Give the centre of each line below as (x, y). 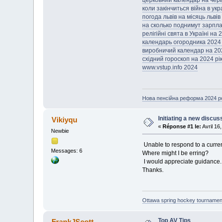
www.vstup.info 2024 (170, 68)
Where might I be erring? (176, 153)
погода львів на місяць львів (181, 17)
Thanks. (153, 170)
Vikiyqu (64, 119)
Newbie (60, 131)
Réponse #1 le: (182, 126)
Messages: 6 (67, 150)
